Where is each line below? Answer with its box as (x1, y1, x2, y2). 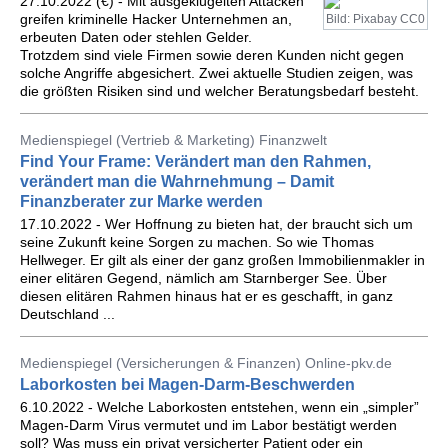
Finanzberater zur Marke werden (20, 193, 263, 210)
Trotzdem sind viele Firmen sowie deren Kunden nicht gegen (20, 47, 404, 63)
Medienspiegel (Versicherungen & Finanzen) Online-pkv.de (20, 355, 392, 371)
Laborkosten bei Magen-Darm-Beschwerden (20, 376, 355, 393)
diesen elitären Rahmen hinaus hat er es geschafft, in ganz (20, 288, 393, 304)
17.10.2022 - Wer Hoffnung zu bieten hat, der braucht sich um (20, 216, 413, 232)
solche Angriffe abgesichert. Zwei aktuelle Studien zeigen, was (20, 65, 413, 81)
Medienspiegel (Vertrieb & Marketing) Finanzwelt (20, 132, 327, 148)
